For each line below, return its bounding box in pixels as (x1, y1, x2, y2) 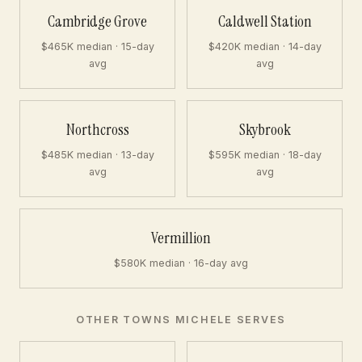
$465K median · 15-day (40, 40, 154, 53)
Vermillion (151, 228, 211, 248)
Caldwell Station (217, 11, 312, 32)
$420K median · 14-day (208, 40, 322, 53)
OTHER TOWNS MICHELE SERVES (75, 314, 287, 326)
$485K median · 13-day (40, 149, 154, 161)
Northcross (65, 120, 129, 140)
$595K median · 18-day (208, 149, 322, 161)
